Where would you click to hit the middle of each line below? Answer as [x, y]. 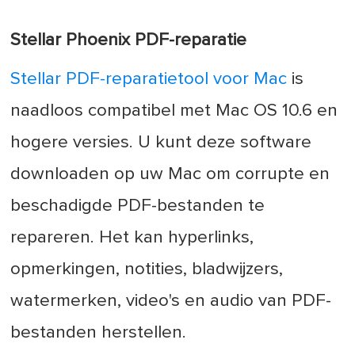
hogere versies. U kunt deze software [161, 143]
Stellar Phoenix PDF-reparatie [129, 40]
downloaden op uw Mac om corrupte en [170, 174]
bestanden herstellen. [99, 333]
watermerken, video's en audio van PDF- [171, 301]
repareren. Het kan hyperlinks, [132, 238]
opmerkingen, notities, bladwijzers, [147, 269]
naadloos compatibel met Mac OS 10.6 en [174, 111]
